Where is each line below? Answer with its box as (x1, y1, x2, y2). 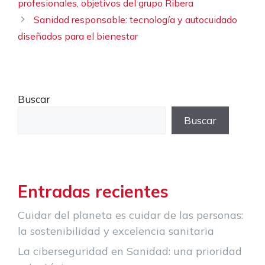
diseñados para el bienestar (18, 30, 138, 43)
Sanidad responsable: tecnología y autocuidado (34, 14, 238, 26)
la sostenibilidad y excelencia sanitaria (18, 224, 214, 238)
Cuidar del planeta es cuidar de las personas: (18, 208, 243, 222)
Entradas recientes (18, 181, 169, 202)
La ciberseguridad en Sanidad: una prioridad (18, 244, 242, 258)
